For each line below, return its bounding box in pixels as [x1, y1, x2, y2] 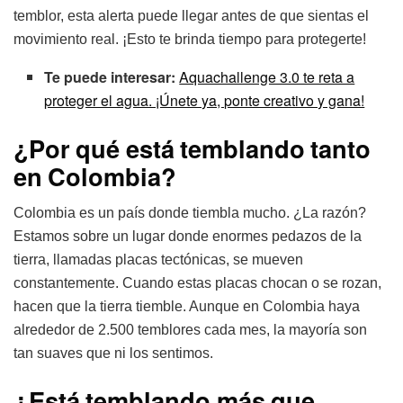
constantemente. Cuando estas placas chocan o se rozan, [13, 275, 381, 291]
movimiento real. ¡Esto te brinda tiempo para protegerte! [13, 31, 366, 47]
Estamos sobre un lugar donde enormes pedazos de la [13, 228, 362, 245]
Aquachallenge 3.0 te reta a [179, 66, 355, 87]
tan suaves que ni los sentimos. [13, 345, 213, 362]
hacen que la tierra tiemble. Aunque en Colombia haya [13, 299, 360, 315]
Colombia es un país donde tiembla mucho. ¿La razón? [13, 205, 366, 221]
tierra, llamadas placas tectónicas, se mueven [13, 252, 303, 268]
